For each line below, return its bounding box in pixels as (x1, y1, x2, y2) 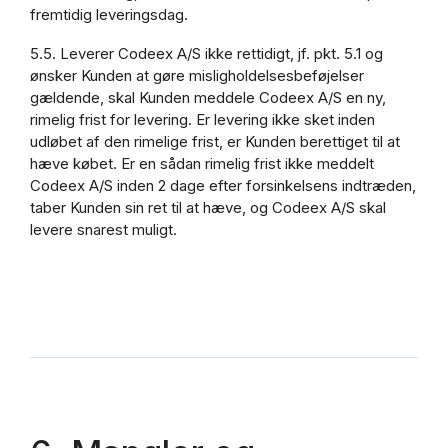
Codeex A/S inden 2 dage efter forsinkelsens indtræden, (30, 175, 416, 195)
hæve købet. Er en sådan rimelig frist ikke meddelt (30, 153, 374, 173)
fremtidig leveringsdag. (30, 4, 188, 24)
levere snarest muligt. (30, 219, 177, 239)
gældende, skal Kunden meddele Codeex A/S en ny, (30, 87, 386, 107)
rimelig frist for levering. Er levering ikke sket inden (30, 109, 375, 129)
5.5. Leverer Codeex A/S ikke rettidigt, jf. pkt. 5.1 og (30, 43, 383, 63)
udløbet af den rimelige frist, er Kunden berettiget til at (30, 131, 400, 151)
